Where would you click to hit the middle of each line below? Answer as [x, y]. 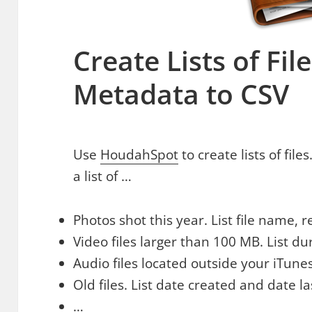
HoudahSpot [140, 154]
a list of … [103, 176]
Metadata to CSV [181, 93]
